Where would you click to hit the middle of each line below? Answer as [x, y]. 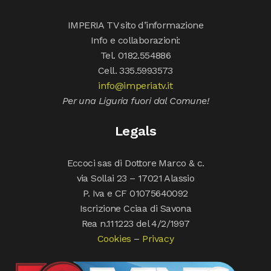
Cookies [114, 239]
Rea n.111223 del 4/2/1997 [135, 224]
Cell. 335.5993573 [135, 71]
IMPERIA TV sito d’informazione [135, 25]
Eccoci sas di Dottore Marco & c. [135, 163]
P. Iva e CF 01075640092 [135, 194]
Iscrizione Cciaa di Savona [135, 209]
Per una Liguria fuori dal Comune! [135, 101]
